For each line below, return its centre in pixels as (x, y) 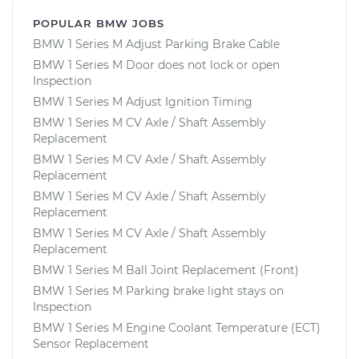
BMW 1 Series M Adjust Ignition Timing (143, 101)
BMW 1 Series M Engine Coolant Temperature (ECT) (177, 327)
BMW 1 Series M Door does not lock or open (156, 65)
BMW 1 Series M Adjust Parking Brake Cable (156, 44)
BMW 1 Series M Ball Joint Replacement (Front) (166, 270)
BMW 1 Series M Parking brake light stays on (158, 290)
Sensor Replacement (91, 343)
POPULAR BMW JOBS (99, 23)
